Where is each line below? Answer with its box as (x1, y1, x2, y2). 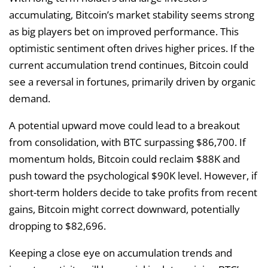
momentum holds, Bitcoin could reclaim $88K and (9, 151, 240, 166)
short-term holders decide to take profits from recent (9, 185, 257, 199)
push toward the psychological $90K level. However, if (9, 168, 257, 182)
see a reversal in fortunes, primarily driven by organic (9, 74, 255, 89)
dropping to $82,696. (9, 218, 106, 233)
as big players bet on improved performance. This (9, 24, 239, 38)
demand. (9, 91, 50, 105)
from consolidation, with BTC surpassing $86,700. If (9, 135, 246, 149)
